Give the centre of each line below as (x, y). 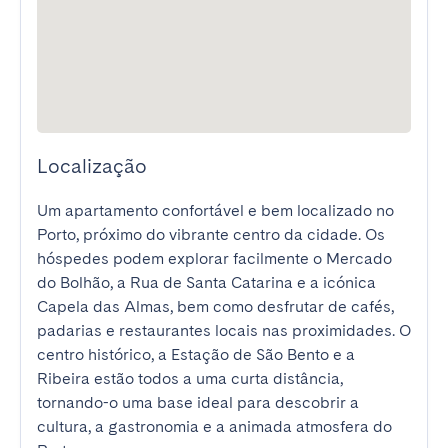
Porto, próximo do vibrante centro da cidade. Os (211, 234)
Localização (92, 166)
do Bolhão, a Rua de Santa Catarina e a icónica (206, 282)
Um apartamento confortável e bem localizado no (215, 210)
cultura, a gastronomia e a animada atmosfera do (214, 426)
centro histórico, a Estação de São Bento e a (196, 354)
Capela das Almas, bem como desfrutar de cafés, (215, 306)
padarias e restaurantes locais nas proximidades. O (224, 330)
